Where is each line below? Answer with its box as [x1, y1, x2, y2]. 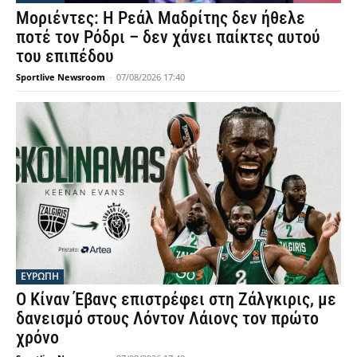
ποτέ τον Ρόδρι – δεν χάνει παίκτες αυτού [16, 27, 320, 48]
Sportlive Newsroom [16, 71, 105, 84]
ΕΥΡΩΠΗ [21, 269, 59, 283]
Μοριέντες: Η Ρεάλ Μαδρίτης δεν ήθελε [16, 8, 305, 29]
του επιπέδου [16, 46, 114, 67]
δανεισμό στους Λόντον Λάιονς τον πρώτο [16, 308, 319, 328]
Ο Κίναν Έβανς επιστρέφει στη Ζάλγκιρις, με [16, 288, 336, 309]
